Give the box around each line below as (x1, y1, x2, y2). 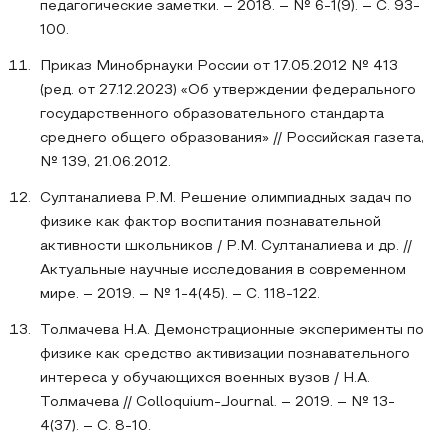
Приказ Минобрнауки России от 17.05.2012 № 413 (40, 60, 398, 73)
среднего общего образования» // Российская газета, (40, 132, 424, 145)
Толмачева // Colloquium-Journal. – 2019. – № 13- (40, 396, 395, 409)
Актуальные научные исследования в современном (40, 264, 406, 277)
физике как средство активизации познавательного (40, 348, 410, 361)
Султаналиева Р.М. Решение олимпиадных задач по (40, 192, 412, 205)
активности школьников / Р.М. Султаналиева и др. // (40, 240, 412, 253)
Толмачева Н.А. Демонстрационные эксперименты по (40, 324, 424, 337)
